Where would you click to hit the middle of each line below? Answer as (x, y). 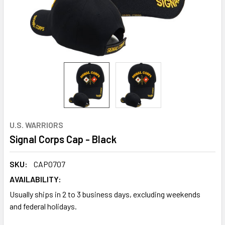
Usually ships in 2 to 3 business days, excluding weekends (105, 194)
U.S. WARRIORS (36, 125)
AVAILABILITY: (35, 179)
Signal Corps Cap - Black (63, 139)
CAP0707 (49, 164)
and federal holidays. (43, 206)
